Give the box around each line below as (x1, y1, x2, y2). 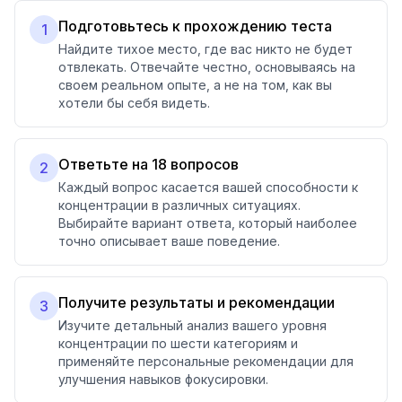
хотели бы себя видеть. (58, 95, 210, 110)
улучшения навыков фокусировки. (58, 371, 268, 387)
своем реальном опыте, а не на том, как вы (58, 77, 332, 92)
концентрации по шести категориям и (58, 336, 298, 351)
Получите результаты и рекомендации (58, 293, 335, 311)
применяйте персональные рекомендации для (58, 354, 354, 369)
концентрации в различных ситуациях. (58, 197, 301, 213)
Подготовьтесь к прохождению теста (58, 17, 332, 35)
